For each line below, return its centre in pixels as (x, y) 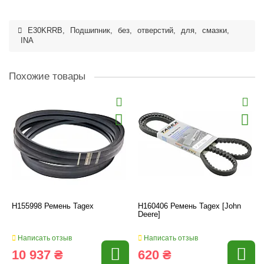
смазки (214, 31)
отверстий (155, 31)
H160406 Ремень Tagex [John (189, 206)
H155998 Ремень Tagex (53, 206)
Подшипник (90, 31)
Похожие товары (47, 76)
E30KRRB (45, 31)
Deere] (149, 214)
